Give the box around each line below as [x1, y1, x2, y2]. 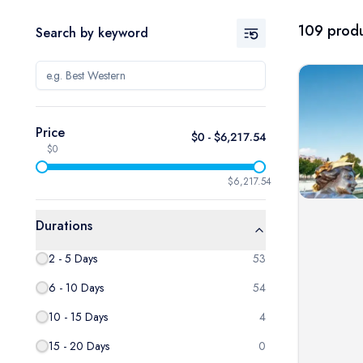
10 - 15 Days [49, 309, 108, 325]
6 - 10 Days [49, 280, 104, 296]
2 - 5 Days [49, 250, 97, 267]
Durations [36, 216, 92, 235]
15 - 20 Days [49, 338, 109, 354]
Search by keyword [36, 23, 148, 42]
